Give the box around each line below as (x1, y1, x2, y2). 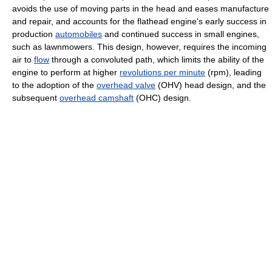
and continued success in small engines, (102, 29, 259, 39)
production (12, 29, 55, 39)
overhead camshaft (59, 93, 134, 103)
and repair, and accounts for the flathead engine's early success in (12, 16, 267, 27)
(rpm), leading (205, 67, 262, 78)
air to (12, 55, 34, 65)
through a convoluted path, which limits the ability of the (49, 55, 264, 65)
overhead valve (97, 80, 155, 90)
